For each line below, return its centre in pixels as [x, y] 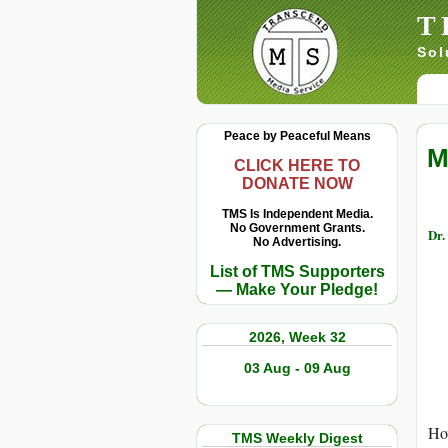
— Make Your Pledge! [297, 289]
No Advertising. [297, 242]
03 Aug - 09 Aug [297, 368]
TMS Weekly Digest [297, 438]
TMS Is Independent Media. [297, 214]
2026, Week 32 [297, 337]
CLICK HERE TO [297, 165]
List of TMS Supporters [297, 271]
